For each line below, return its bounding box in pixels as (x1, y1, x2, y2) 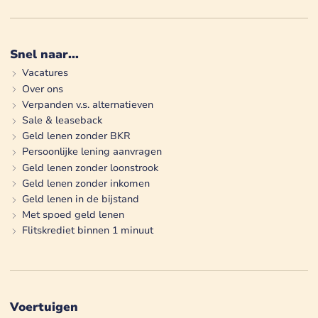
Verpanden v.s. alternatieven (21, 97, 153, 111)
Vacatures (21, 66, 68, 80)
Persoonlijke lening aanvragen (21, 145, 162, 159)
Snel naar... (10, 46, 79, 63)
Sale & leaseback (21, 114, 102, 128)
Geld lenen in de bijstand (21, 192, 139, 206)
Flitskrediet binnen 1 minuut (21, 224, 153, 238)
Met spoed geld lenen (21, 208, 124, 222)
